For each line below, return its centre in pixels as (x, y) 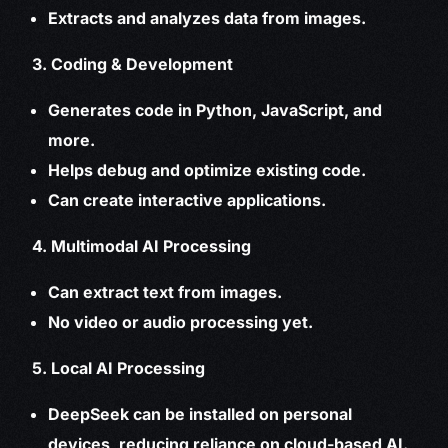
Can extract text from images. (165, 292)
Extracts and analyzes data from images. (207, 18)
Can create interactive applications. (187, 200)
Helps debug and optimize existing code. (207, 170)
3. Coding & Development (133, 64)
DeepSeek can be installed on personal (200, 414)
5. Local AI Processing (119, 368)
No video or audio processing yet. (181, 322)
